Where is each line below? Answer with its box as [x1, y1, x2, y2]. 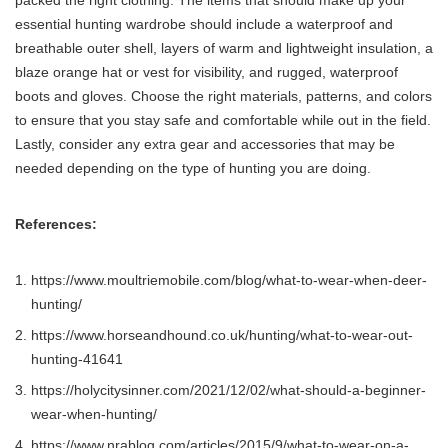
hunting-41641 [31, 351, 123, 368]
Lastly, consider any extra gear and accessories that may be [15, 136, 395, 153]
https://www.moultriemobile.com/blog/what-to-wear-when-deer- [31, 272, 427, 289]
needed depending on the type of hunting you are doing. [15, 160, 371, 177]
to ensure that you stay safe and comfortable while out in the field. [15, 112, 431, 129]
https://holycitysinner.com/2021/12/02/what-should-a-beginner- [31, 382, 426, 399]
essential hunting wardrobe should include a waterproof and [15, 16, 393, 33]
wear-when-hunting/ [31, 406, 157, 423]
